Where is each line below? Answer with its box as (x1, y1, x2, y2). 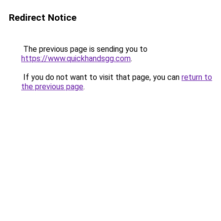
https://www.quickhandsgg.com (21, 54, 131, 63)
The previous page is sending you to (21, 44, 147, 54)
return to (182, 73, 212, 82)
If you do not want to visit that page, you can (21, 73, 182, 82)
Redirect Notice (9, 12, 76, 23)
